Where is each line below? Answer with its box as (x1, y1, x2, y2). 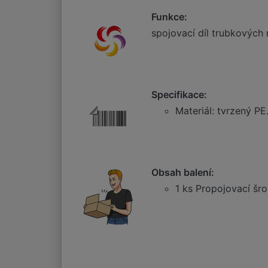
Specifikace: (151, 89, 207, 101)
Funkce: (151, 11, 187, 23)
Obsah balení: (151, 166, 214, 179)
